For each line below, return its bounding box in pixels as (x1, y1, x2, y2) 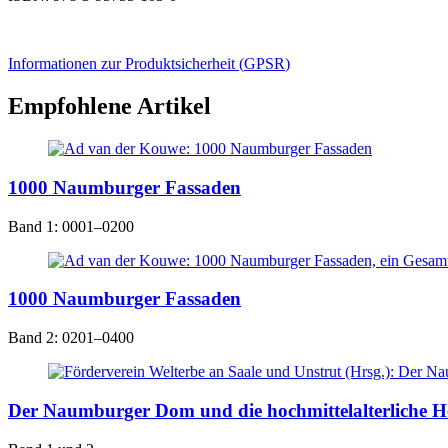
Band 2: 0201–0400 (8, 329, 134, 347)
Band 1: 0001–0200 (8, 217, 134, 235)
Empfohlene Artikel (8, 93, 211, 120)
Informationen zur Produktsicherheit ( (8, 55, 244, 73)
